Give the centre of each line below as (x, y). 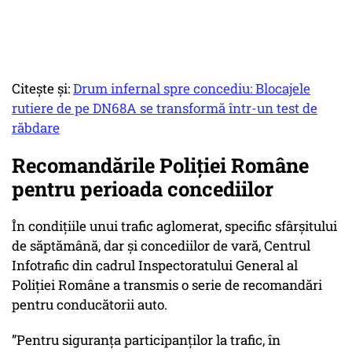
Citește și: (42, 89)
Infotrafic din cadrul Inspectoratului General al (155, 266)
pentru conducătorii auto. (90, 305)
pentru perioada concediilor (143, 189)
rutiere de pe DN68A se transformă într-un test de (165, 108)
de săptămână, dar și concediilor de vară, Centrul (161, 246)
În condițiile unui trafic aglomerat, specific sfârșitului (174, 226)
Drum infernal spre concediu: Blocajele (192, 89)
